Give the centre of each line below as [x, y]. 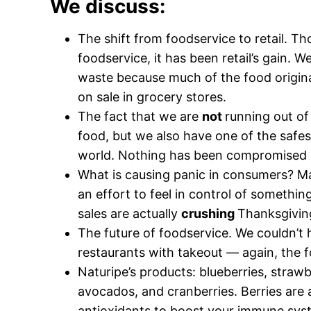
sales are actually [129, 214]
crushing [209, 214]
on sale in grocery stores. [152, 97]
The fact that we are [140, 117]
